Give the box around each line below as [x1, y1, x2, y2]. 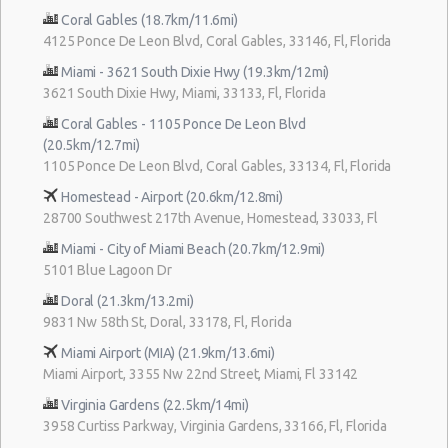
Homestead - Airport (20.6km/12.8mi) [61, 188, 283, 205]
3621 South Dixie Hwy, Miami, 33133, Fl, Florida [43, 84, 326, 101]
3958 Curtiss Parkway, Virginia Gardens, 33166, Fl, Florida [43, 417, 387, 434]
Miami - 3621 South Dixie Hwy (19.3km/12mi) [61, 63, 330, 80]
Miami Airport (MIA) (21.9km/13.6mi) [61, 344, 275, 361]
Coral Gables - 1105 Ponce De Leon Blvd [61, 115, 307, 132]
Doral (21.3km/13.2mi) [61, 292, 194, 309]
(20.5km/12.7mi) [43, 136, 140, 153]
